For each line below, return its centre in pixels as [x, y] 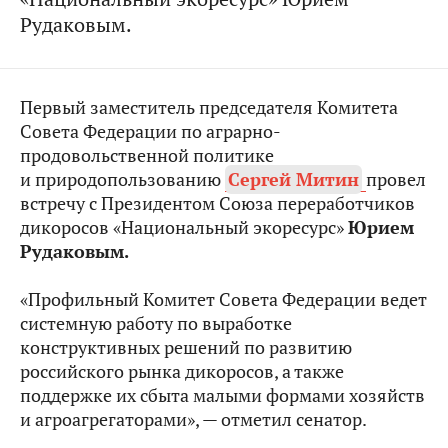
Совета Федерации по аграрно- [150, 131]
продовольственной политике [147, 155]
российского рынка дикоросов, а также [182, 371]
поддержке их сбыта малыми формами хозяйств [222, 395]
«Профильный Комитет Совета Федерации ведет [223, 299]
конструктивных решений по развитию [186, 347]
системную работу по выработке [156, 323]
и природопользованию [122, 179]
